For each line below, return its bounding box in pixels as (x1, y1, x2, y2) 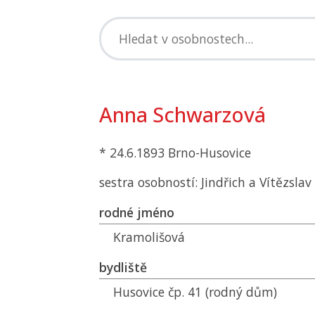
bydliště (99, 259, 147, 276)
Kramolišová (113, 229, 185, 245)
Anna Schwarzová (99, 101, 266, 128)
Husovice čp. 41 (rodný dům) (113, 283, 277, 300)
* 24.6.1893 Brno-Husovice (99, 144, 251, 161)
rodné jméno (99, 204, 174, 221)
